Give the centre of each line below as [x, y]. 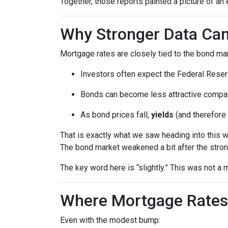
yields [162, 115]
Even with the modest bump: [110, 220]
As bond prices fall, [116, 115]
